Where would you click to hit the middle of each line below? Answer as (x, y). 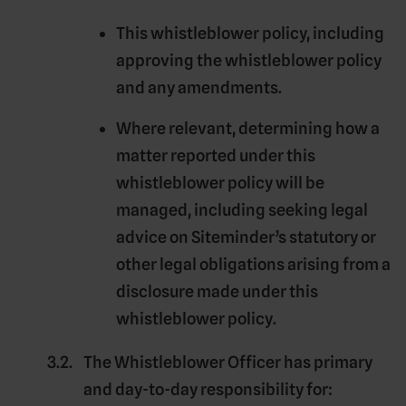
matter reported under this (216, 155)
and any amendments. (199, 88)
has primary (327, 362)
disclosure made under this (217, 291)
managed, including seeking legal (242, 209)
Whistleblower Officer (198, 362)
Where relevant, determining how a (248, 128)
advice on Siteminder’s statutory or (246, 237)
